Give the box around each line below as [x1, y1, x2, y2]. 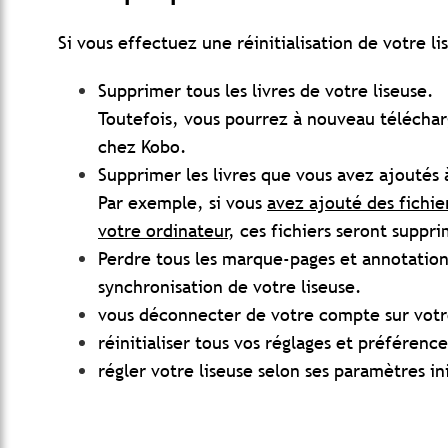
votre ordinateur [98, 219, 228, 243]
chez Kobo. [98, 135, 187, 159]
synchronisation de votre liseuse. [98, 275, 362, 299]
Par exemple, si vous [98, 191, 267, 215]
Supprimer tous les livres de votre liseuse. [98, 79, 434, 103]
